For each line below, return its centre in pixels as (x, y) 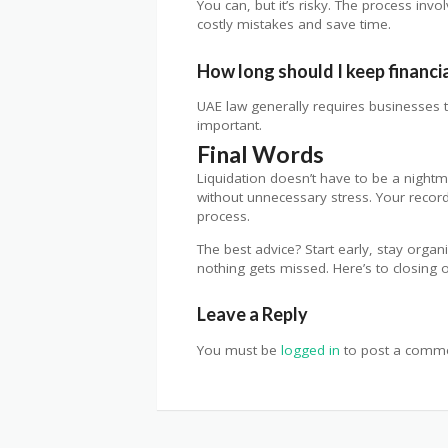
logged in (310, 349)
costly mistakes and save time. (294, 24)
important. (229, 124)
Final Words (260, 154)
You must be (239, 349)
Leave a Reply (252, 313)
